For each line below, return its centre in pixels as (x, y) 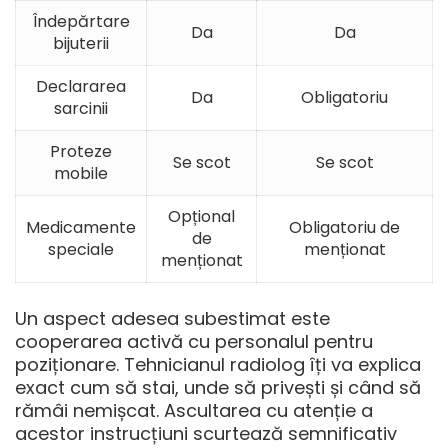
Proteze (81, 151)
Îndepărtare (81, 21)
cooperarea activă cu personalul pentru (194, 341)
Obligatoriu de (344, 227)
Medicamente (81, 227)
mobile (81, 173)
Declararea (81, 86)
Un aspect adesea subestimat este (172, 318)
